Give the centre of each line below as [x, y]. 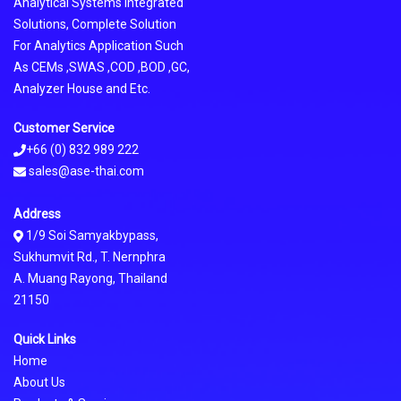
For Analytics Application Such [98, 45]
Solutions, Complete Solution [95, 24]
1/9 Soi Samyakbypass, [90, 235]
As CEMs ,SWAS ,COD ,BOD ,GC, [102, 67]
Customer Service [64, 128]
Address [37, 213]
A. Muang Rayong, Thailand [90, 278]
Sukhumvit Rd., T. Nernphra [90, 256]
